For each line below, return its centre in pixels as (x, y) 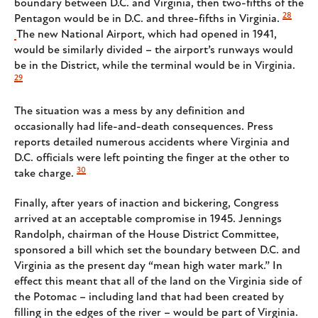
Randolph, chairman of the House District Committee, (147, 235)
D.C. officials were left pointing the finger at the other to (152, 159)
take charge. (44, 174)
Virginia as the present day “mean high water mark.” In (148, 267)
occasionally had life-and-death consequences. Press (144, 127)
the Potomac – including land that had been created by (149, 298)
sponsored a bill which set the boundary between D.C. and (157, 251)
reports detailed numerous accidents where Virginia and (152, 143)
